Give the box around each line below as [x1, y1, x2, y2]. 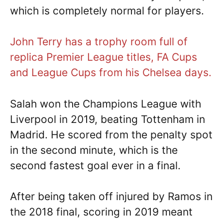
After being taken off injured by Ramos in [10, 190, 213, 203]
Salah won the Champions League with [10, 97, 201, 110]
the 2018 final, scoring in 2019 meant [10, 206, 193, 219]
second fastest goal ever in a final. [10, 159, 181, 172]
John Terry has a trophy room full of [10, 35, 188, 48]
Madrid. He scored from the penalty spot [10, 128, 213, 141]
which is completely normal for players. [10, 4, 204, 17]
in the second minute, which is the [10, 143, 178, 156]
